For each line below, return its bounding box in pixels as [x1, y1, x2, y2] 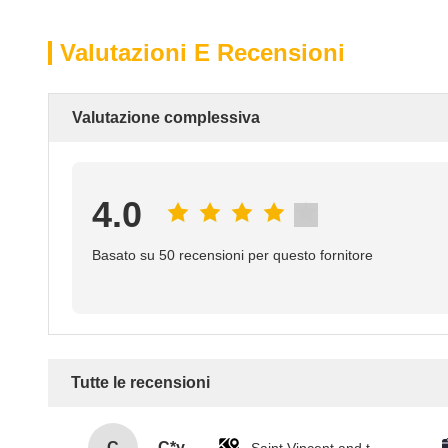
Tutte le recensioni [71, 374, 210, 391]
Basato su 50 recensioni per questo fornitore [92, 247, 373, 263]
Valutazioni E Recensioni [60, 39, 345, 66]
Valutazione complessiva [72, 109, 260, 126]
